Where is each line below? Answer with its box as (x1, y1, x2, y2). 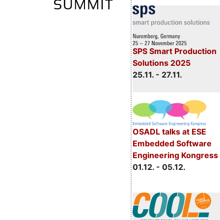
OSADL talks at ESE (132, 127, 206, 137)
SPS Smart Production (132, 46, 217, 56)
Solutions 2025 (132, 57, 191, 68)
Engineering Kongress (132, 150, 218, 161)
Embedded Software (132, 138, 212, 149)
